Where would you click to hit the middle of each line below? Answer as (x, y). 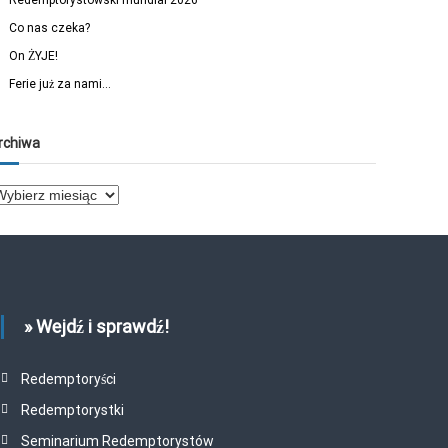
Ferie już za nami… (60, 84)
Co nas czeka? (50, 28)
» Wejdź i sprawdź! (96, 327)
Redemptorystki (72, 410)
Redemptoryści (68, 379)
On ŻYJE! (34, 56)
